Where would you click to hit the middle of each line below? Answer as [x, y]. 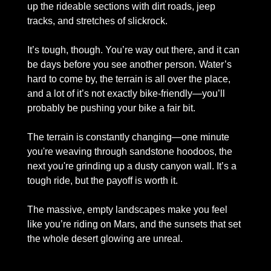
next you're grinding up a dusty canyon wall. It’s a [132, 166]
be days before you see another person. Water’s [129, 64]
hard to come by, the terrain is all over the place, [129, 79]
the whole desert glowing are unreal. [106, 238]
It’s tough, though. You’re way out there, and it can [133, 50]
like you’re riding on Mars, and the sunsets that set [134, 224]
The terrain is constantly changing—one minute [128, 137]
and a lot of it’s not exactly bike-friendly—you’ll [126, 93]
